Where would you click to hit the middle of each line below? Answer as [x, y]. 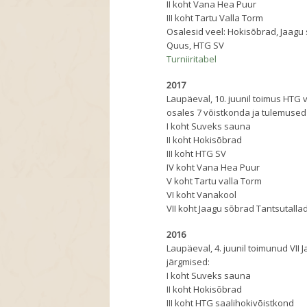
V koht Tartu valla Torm [214, 181]
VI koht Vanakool [202, 195]
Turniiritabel [192, 59]
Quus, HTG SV [196, 46]
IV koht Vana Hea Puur [213, 168]
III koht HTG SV [197, 154]
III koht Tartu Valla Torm [216, 18]
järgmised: [188, 262]
